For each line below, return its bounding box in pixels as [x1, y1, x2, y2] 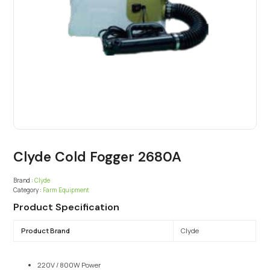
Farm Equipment [43, 186, 90, 195]
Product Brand [20, 226, 70, 236]
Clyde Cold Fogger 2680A [13, 148, 182, 166]
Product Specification [13, 201, 120, 214]
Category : [13, 186, 42, 195]
